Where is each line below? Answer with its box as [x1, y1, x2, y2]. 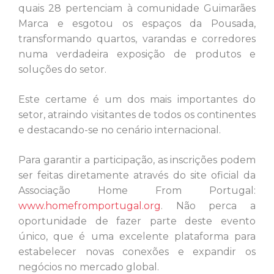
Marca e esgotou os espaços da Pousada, [18, 18, 256, 30]
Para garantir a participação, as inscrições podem [18, 154, 256, 166]
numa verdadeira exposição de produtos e [18, 48, 256, 61]
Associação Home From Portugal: [18, 185, 256, 197]
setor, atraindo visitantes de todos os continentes [18, 109, 256, 121]
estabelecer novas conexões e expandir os [18, 246, 256, 258]
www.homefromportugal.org [18, 200, 161, 212]
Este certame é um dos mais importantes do [18, 94, 256, 106]
